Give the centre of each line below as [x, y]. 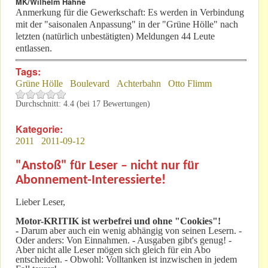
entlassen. [34, 48]
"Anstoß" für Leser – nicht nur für [107, 166]
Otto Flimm [190, 84]
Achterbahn [139, 84]
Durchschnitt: [39, 104]
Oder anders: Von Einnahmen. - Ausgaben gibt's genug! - [124, 240]
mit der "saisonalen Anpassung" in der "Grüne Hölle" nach [127, 25]
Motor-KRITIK [47, 221]
